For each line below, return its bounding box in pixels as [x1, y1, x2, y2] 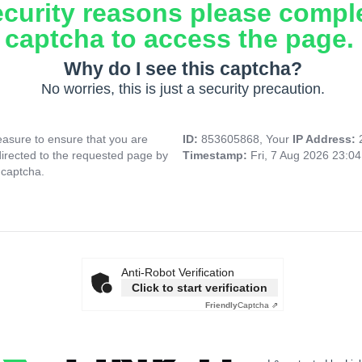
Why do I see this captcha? [63, 58, 302, 80]
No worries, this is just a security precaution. [40, 81, 325, 98]
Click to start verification [132, 281, 267, 295]
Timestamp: [183, 149, 250, 162]
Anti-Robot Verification [121, 266, 234, 280]
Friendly [205, 301, 238, 310]
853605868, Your [201, 133, 293, 146]
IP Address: [293, 133, 359, 146]
